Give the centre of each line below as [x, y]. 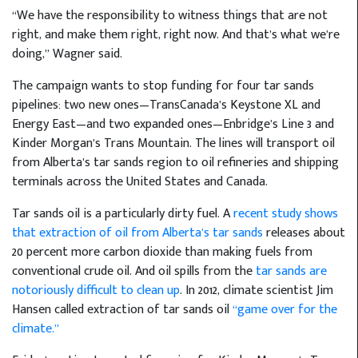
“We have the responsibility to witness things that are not [170, 16]
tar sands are [291, 272]
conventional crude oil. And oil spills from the [134, 272]
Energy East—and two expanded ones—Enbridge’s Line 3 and [173, 125]
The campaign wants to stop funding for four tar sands [163, 86]
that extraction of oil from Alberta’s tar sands [137, 233]
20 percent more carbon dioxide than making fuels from [162, 253]
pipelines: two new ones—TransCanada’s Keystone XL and [166, 105]
